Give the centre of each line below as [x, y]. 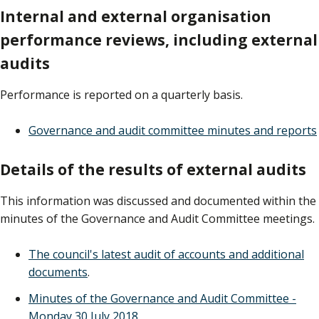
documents [58, 272]
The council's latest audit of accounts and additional [166, 255]
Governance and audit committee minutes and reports [173, 131]
